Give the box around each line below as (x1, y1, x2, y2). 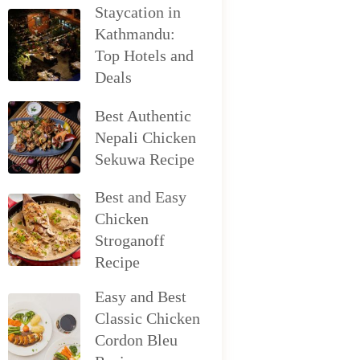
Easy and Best (95, 288, 187, 305)
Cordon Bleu (95, 331, 178, 349)
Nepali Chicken (95, 128, 197, 146)
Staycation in (95, 3, 182, 21)
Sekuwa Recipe (95, 149, 195, 168)
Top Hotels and (95, 47, 194, 64)
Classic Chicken (95, 309, 201, 327)
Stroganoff (95, 231, 166, 249)
